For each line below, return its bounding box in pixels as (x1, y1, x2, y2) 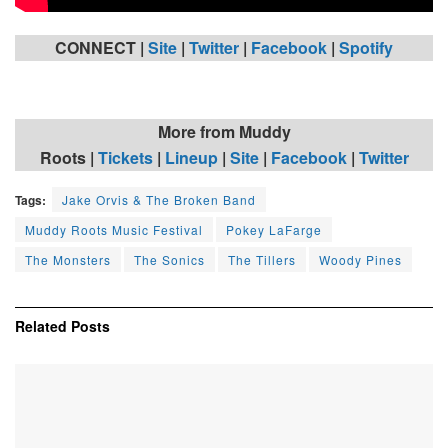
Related (15, 315, 67, 336)
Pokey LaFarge (226, 220, 322, 238)
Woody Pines (319, 250, 402, 268)
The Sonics (134, 250, 205, 268)
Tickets (97, 145, 153, 169)
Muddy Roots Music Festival (25, 220, 203, 238)
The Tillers (228, 250, 296, 268)
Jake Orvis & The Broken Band (62, 190, 256, 208)
